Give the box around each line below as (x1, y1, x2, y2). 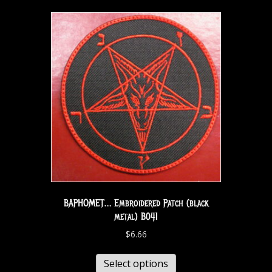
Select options (104, 257, 168, 271)
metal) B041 (114, 211, 158, 223)
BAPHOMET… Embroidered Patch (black (63, 197, 209, 210)
